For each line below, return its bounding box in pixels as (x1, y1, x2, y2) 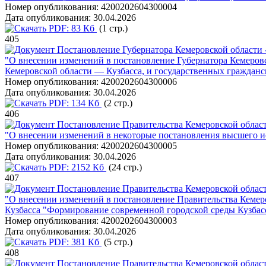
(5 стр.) (102, 237, 132, 247)
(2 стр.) (102, 98, 132, 108)
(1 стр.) (97, 23, 128, 33)
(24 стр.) (106, 162, 142, 172)
